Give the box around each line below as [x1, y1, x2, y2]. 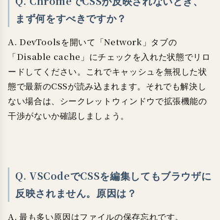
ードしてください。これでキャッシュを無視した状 [8, 66, 207, 78]
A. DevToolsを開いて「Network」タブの [8, 36, 177, 48]
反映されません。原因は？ [15, 186, 137, 201]
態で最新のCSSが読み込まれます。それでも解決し [8, 81, 207, 92]
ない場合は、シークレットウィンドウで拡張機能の [8, 95, 207, 107]
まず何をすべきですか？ [15, 11, 127, 26]
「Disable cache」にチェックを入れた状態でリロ [8, 51, 211, 63]
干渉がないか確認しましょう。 [8, 110, 129, 122]
